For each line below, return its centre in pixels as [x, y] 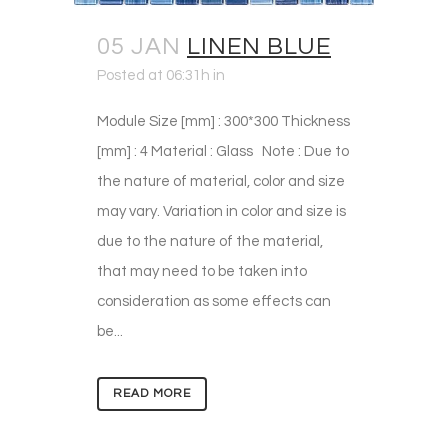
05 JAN [139, 46]
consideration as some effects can [214, 301]
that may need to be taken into [202, 271]
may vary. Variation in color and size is [221, 211]
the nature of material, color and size [221, 181]
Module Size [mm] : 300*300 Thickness [223, 121]
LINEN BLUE [259, 46]
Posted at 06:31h [153, 75]
